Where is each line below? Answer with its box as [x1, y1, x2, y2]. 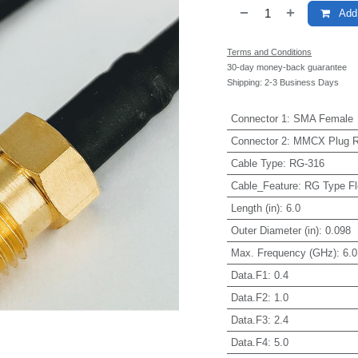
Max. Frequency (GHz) [230, 246, 336, 259]
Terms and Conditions [227, 47, 312, 58]
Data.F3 [230, 313, 268, 326]
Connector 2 [230, 134, 287, 147]
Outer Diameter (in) [230, 224, 319, 237]
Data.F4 [230, 336, 268, 348]
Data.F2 [230, 291, 268, 304]
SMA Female [292, 112, 353, 125]
